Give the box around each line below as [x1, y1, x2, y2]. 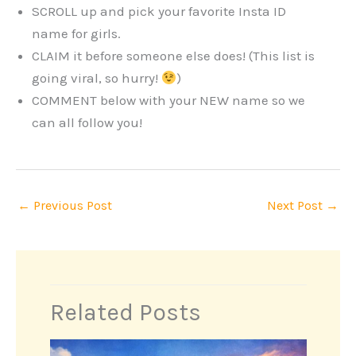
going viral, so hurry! [32, 69, 161, 86]
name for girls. [32, 25, 121, 41]
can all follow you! [32, 114, 142, 130]
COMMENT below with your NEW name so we [32, 91, 305, 108]
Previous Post [30, 197, 112, 213]
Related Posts [49, 297, 201, 327]
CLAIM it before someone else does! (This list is [32, 47, 315, 64]
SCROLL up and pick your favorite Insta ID [32, 2, 286, 19]
